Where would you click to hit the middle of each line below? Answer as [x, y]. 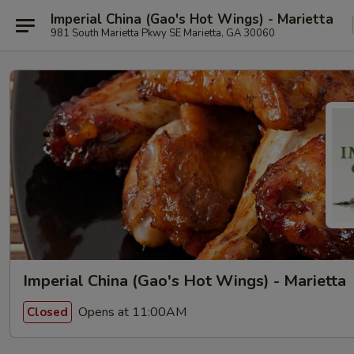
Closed [47, 312]
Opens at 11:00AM [131, 312]
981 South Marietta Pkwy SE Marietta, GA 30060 [163, 33]
